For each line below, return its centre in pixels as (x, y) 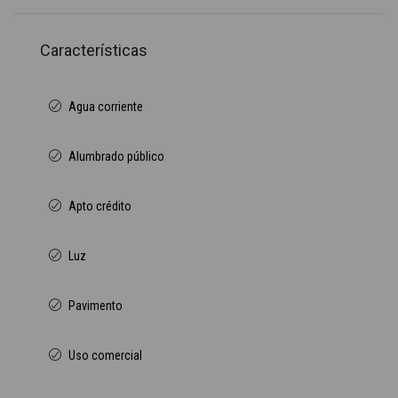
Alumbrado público (116, 156)
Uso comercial (105, 355)
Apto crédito (100, 206)
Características (94, 50)
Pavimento (96, 306)
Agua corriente (106, 107)
